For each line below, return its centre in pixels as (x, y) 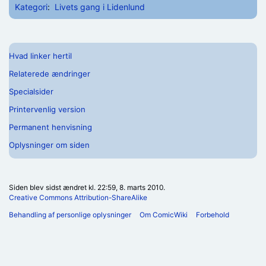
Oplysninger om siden (49, 145)
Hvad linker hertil (40, 56)
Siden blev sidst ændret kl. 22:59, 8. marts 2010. (87, 187)
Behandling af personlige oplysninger (70, 214)
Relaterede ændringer (50, 74)
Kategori (31, 7)
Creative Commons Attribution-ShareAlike (78, 197)
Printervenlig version (47, 110)
